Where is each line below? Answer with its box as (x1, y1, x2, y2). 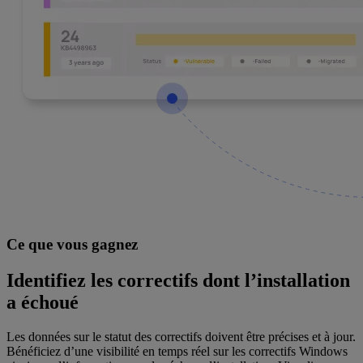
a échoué (6, 292, 79, 314)
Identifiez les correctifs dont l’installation (6, 270, 350, 292)
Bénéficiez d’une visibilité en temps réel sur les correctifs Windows (6, 344, 348, 358)
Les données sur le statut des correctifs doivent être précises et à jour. (6, 329, 356, 344)
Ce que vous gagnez (6, 236, 138, 254)
